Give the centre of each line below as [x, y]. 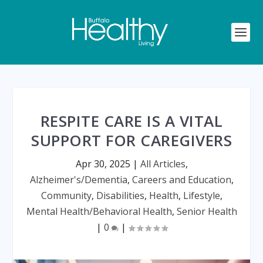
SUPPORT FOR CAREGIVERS [131, 140]
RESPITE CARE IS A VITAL [131, 121]
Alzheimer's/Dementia [78, 180]
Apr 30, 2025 [103, 164]
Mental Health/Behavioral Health [99, 211]
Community [66, 195]
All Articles [163, 164]
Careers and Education [181, 180]
